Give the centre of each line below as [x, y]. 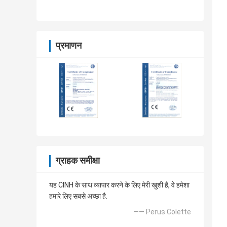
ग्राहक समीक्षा [78, 161]
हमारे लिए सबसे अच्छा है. [78, 196]
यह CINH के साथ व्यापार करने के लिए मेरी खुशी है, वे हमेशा [119, 185]
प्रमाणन [69, 46]
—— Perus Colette [162, 212]
